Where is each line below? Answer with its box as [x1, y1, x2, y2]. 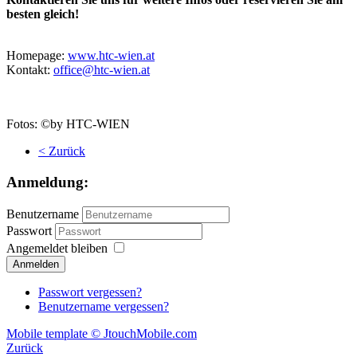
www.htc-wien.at [68, 49, 155, 63]
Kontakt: [6, 63, 53, 77]
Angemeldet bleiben [6, 241, 108, 255]
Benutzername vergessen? [38, 299, 169, 313]
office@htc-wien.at [53, 63, 150, 77]
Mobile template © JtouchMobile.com [6, 326, 197, 340]
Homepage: [6, 49, 68, 63]
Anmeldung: [6, 173, 88, 190]
